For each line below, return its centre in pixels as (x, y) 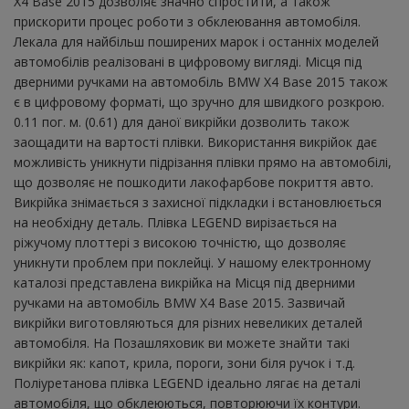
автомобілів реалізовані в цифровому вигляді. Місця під (188, 62)
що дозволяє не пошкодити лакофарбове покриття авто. (194, 183)
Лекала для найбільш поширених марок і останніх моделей (196, 42)
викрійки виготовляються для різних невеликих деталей (188, 323)
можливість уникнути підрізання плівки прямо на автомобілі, (203, 163)
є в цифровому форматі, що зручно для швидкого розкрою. (199, 102)
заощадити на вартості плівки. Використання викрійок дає (195, 142)
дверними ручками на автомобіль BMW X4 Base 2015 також (201, 82)
